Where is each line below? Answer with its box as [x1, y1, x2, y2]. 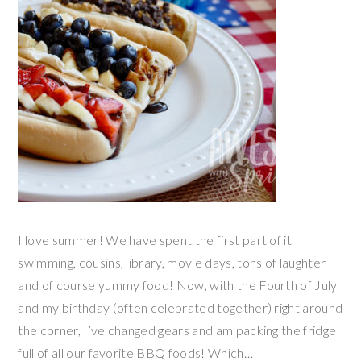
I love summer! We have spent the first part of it [18, 231, 293, 247]
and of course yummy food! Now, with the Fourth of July [18, 276, 338, 293]
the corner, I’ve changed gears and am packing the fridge [18, 322, 337, 338]
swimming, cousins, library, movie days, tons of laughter [18, 254, 326, 270]
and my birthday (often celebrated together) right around [18, 299, 343, 315]
